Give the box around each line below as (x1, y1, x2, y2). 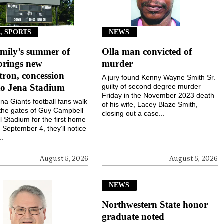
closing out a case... (102, 109, 165, 117)
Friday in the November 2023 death (102, 91, 215, 99)
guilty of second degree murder (102, 82, 201, 90)
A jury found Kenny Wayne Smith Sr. (102, 73, 216, 81)
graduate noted (102, 211, 165, 222)
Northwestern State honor (102, 199, 208, 210)
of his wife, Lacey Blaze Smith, (102, 100, 198, 108)
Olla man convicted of (102, 46, 192, 57)
